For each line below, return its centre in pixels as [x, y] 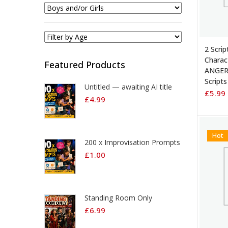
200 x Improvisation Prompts [132, 142]
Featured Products [85, 65]
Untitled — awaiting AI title [128, 87]
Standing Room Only [118, 198]
